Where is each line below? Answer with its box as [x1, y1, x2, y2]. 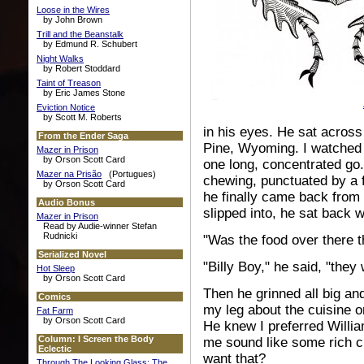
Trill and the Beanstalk [37, 29, 123, 39]
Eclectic [38, 344, 71, 353]
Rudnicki [43, 231, 77, 240]
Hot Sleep [37, 263, 75, 273]
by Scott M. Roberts [43, 112, 122, 122]
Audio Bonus [38, 197, 95, 207]
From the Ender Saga [38, 131, 128, 141]
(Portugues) [102, 169, 156, 179]
